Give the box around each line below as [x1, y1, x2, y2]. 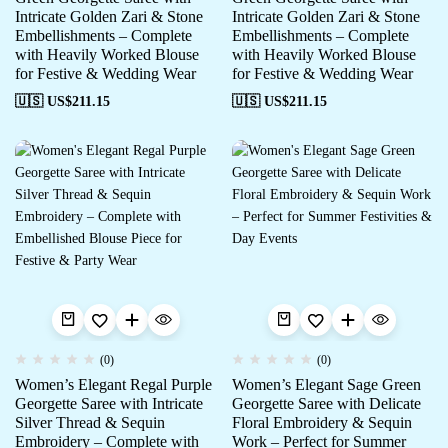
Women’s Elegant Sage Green [231, 376, 421, 393]
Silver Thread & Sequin [15, 414, 165, 431]
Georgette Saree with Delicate [231, 395, 421, 412]
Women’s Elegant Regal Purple [15, 376, 212, 393]
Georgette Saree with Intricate [15, 395, 203, 412]
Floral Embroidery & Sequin [231, 414, 412, 431]
